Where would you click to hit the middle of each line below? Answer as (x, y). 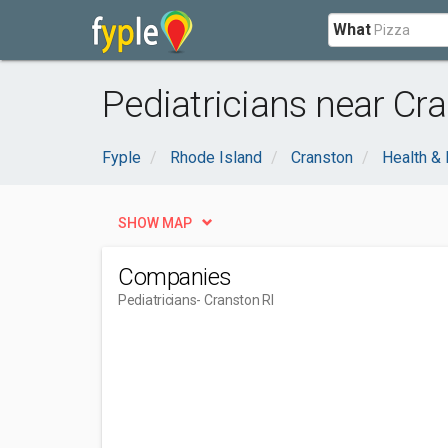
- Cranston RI (235, 300)
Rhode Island (216, 157)
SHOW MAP (155, 223)
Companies (175, 277)
